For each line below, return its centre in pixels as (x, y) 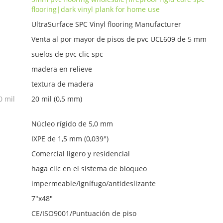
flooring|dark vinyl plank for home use (96, 9)
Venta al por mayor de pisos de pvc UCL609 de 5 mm (119, 39)
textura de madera (63, 84)
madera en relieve (62, 69)
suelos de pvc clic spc (67, 54)
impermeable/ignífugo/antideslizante (94, 184)
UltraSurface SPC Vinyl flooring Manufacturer (107, 24)
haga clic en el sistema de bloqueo (89, 169)
